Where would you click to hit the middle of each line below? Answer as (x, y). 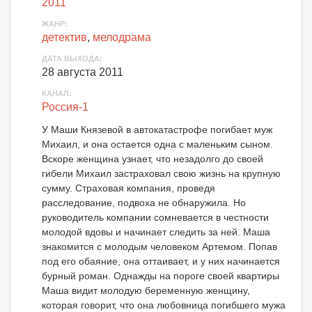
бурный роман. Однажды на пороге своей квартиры (161, 276)
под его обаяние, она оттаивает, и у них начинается (161, 262)
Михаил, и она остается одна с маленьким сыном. (157, 145)
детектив (64, 38)
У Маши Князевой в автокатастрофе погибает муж (157, 130)
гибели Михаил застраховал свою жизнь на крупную (161, 174)
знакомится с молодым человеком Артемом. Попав (159, 247)
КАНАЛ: (57, 94)
